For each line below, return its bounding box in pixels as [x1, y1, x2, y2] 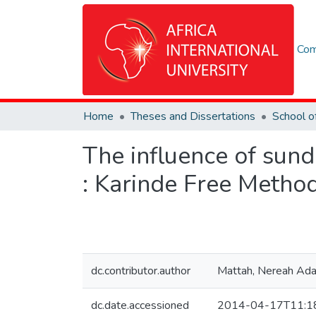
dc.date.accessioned [91, 298, 189, 313]
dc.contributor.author [91, 263, 190, 279]
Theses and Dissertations [130, 109, 255, 124]
